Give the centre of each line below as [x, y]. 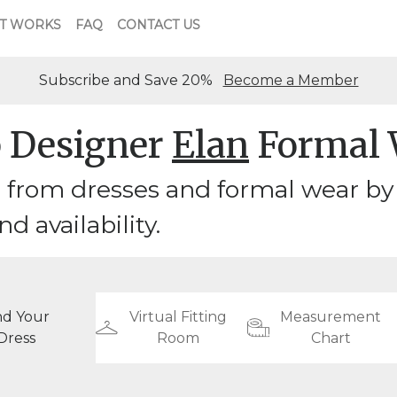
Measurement [331, 317]
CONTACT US [159, 24]
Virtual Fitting [178, 317]
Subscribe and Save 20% [131, 80]
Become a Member [291, 80]
